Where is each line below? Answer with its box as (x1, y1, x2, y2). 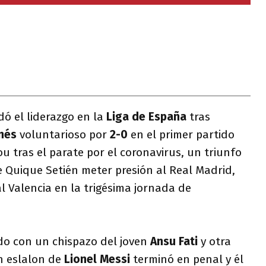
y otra (198, 235, 231, 248)
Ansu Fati (150, 235, 198, 248)
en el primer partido (128, 128, 235, 141)
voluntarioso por (17, 128, 110, 141)
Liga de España (106, 110, 186, 123)
